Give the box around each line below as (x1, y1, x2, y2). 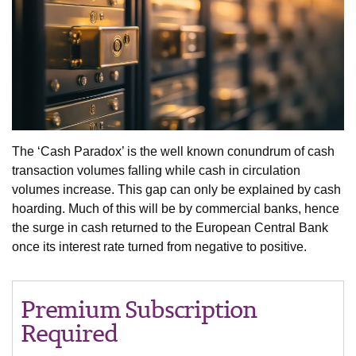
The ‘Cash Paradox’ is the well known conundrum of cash (12, 145, 335, 159)
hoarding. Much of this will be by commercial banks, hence (12, 202, 339, 216)
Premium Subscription (21, 291, 257, 328)
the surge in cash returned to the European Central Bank (12, 221, 328, 235)
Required (21, 315, 118, 352)
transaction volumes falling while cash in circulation (12, 164, 300, 178)
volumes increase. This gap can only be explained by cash (12, 183, 341, 197)
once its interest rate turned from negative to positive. (12, 240, 307, 254)
